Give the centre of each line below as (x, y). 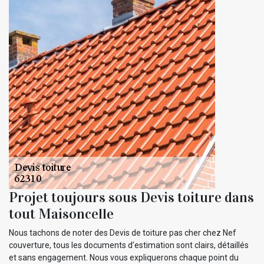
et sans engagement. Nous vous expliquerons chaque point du (124, 257)
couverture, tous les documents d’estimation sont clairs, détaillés (129, 245)
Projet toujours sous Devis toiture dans (131, 197)
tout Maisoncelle (61, 214)
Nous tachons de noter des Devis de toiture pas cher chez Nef (123, 232)
